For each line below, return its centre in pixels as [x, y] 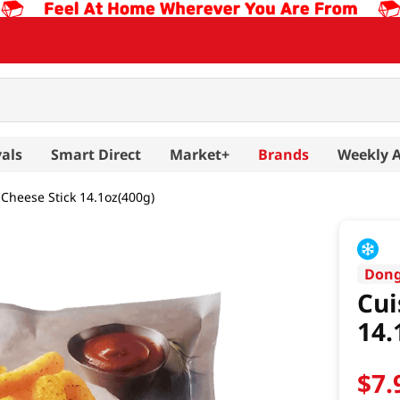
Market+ [200, 154]
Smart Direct [96, 154]
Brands [283, 154]
